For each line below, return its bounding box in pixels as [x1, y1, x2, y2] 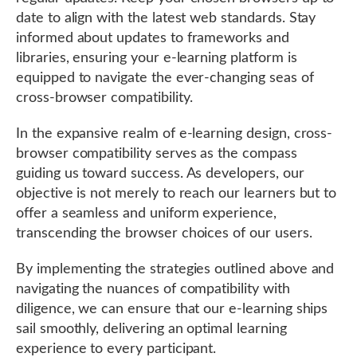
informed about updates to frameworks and [16, 31, 289, 46]
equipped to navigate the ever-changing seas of [16, 71, 314, 86]
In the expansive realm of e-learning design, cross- [16, 127, 333, 142]
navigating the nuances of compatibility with [16, 282, 290, 297]
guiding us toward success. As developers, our [16, 167, 304, 182]
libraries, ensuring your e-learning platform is [16, 51, 297, 66]
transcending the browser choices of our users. [16, 226, 312, 241]
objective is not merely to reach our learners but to [16, 186, 337, 202]
